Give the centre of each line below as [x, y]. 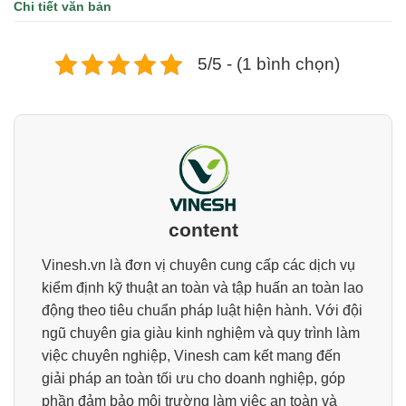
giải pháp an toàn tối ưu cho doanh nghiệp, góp [193, 379]
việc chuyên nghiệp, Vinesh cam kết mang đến [191, 356]
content [203, 229]
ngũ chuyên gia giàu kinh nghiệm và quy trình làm [201, 333]
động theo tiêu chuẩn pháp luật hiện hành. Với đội [202, 311]
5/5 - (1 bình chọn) [269, 63]
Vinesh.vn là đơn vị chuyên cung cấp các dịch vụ [198, 266]
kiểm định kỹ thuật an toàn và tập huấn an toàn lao [203, 288]
